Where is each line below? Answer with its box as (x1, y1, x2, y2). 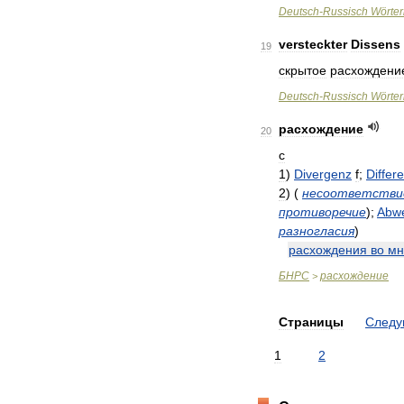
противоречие (279, 205, 366, 219)
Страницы (279, 315, 344, 329)
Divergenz (294, 167, 352, 181)
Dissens (351, 37, 400, 51)
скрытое (279, 63, 326, 78)
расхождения (289, 243, 367, 257)
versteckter (279, 37, 347, 51)
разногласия (279, 224, 354, 238)
